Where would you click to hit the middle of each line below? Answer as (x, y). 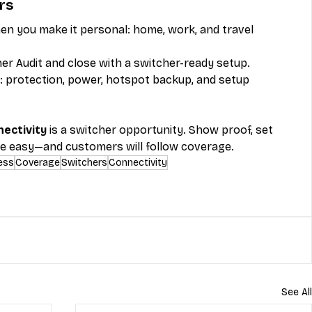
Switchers (84, 162)
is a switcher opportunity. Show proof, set (161, 130)
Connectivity (138, 162)
